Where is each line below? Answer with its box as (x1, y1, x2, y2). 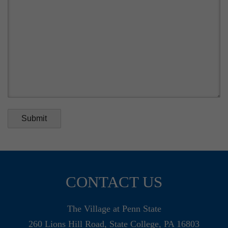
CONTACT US (66, 173, 162, 191)
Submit (21, 113, 47, 123)
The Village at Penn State (67, 203, 161, 214)
